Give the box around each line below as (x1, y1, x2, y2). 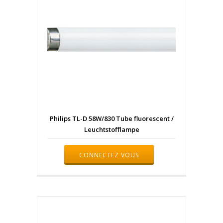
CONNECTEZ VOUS (79, 150, 139, 159)
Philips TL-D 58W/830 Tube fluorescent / (49, 114, 174, 123)
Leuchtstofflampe (84, 125, 139, 134)
